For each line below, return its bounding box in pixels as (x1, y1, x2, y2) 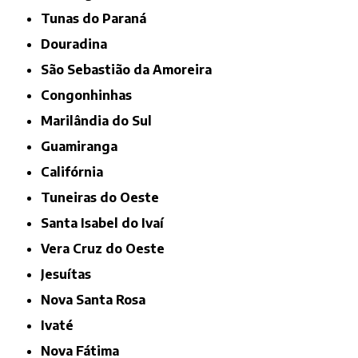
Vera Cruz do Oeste (49, 240, 165, 257)
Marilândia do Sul (53, 112, 153, 129)
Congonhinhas (50, 86, 133, 103)
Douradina (50, 35, 108, 52)
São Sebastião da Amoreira (49, 61, 213, 78)
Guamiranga (50, 137, 118, 154)
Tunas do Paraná (50, 10, 147, 26)
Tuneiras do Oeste (50, 189, 160, 205)
